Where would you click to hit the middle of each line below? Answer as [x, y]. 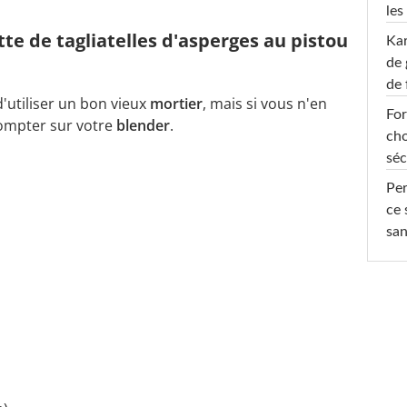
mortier [176, 103]
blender [143, 125]
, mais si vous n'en [265, 103]
